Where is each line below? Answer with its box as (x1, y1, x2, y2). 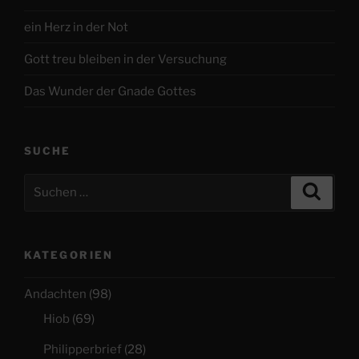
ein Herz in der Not (24, 19, 128, 34)
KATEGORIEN (24, 248, 114, 261)
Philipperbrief (43, 342, 122, 357)
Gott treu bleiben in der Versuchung (24, 51, 227, 67)
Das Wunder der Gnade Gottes (24, 83, 196, 99)
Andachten (24, 286, 87, 301)
